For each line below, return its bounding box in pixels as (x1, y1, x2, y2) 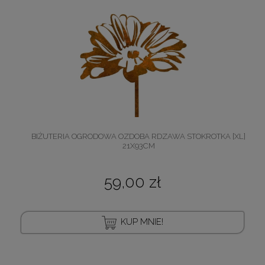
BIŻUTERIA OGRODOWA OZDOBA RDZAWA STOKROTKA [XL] (31, 131, 245, 141)
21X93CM (122, 141, 155, 150)
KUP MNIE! (121, 216, 163, 228)
